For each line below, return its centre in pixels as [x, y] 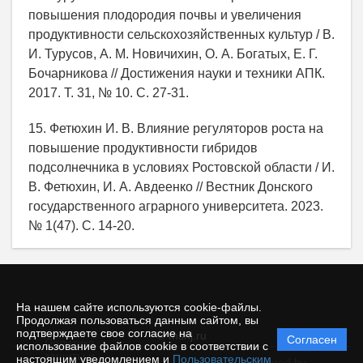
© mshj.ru [181, 335]
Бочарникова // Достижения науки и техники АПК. [177, 73]
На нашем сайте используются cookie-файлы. [139, 307]
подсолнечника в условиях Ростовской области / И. [181, 167]
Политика [69, 343]
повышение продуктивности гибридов [143, 147]
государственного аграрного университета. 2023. [176, 206]
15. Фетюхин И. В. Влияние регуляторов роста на [176, 128]
